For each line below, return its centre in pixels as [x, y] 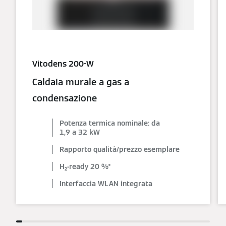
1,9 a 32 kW [80, 132]
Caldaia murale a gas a [81, 82]
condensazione [65, 98]
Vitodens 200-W [63, 64]
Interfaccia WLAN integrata [106, 184]
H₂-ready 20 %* [85, 167]
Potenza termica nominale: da [110, 123]
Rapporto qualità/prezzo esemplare [120, 150]
